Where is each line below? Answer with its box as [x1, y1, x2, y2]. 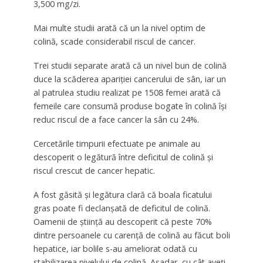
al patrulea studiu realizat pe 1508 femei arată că [33, 87, 221, 99]
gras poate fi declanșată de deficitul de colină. [33, 202, 210, 214]
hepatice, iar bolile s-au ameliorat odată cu [33, 242, 197, 254]
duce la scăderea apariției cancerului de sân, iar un [33, 73, 226, 85]
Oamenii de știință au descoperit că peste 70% [33, 215, 212, 227]
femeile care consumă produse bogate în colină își [33, 100, 227, 112]
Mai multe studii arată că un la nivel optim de [33, 22, 205, 34]
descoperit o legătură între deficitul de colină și [33, 151, 213, 163]
